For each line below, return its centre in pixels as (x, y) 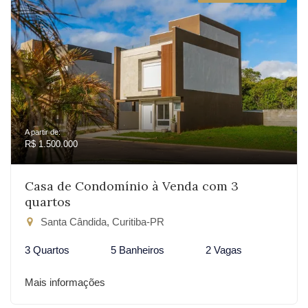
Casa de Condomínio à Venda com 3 (132, 186)
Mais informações (65, 282)
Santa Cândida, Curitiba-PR (101, 222)
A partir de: (43, 132)
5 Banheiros (137, 250)
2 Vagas (224, 250)
